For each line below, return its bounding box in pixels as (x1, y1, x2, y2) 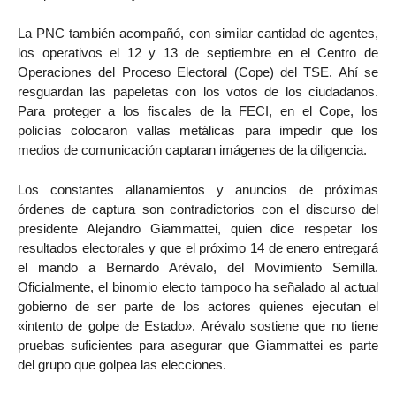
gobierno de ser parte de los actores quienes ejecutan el (18, 298, 378, 314)
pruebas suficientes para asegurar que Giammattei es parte (18, 337, 378, 353)
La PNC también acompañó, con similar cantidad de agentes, (18, 25, 378, 41)
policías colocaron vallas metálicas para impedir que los (18, 122, 378, 138)
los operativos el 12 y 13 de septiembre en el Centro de (18, 44, 378, 60)
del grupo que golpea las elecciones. (18, 356, 226, 372)
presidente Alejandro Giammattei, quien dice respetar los (18, 220, 378, 236)
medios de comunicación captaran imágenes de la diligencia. (18, 141, 367, 157)
